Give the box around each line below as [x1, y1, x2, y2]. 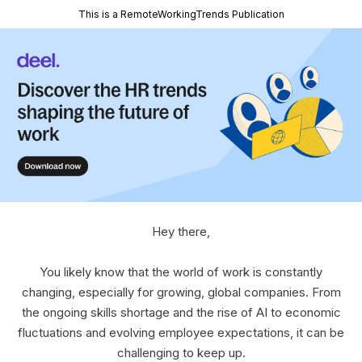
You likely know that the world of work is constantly [40, 264, 322, 280]
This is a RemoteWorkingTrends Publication [78, 8, 284, 20]
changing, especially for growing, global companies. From [21, 284, 341, 300]
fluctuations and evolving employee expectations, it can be [18, 325, 344, 340]
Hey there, [152, 224, 210, 239]
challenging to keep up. [116, 345, 246, 360]
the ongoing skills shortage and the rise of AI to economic [21, 305, 341, 320]
